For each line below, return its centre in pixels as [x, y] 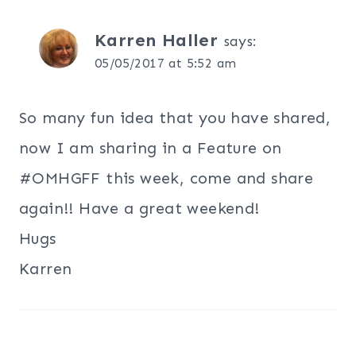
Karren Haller [157, 40]
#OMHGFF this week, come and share [166, 178]
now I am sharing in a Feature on [151, 147]
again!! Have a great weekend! [139, 208]
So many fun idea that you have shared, [175, 117]
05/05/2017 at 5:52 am [166, 63]
